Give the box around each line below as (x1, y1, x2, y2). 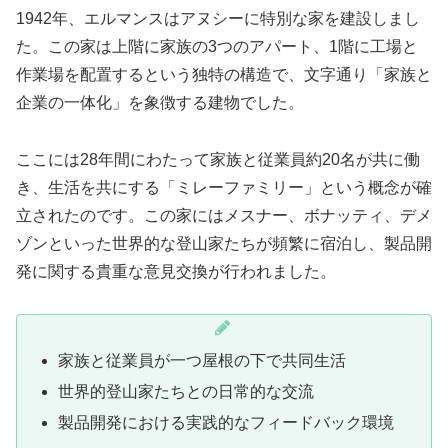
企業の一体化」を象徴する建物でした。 (16, 93, 304, 111)
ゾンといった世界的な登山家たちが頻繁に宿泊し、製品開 (16, 234, 432, 252)
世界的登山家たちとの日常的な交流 (58, 382, 315, 400)
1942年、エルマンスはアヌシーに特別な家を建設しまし (16, 9, 420, 27)
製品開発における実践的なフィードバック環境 (58, 413, 395, 431)
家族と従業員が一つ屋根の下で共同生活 (58, 351, 347, 369)
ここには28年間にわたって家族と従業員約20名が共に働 (16, 150, 420, 168)
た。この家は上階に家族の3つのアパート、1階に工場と (16, 37, 418, 55)
